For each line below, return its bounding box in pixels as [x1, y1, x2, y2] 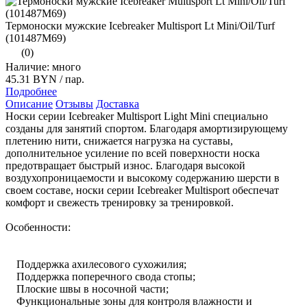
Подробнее [5, 85, 57, 97]
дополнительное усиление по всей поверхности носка [5, 147, 260, 159]
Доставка [96, 97, 139, 110]
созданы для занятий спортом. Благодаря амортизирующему [5, 122, 288, 134]
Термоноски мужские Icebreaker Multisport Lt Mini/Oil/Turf [5, 19, 275, 32]
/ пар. [60, 73, 84, 85]
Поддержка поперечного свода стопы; [5, 270, 195, 282]
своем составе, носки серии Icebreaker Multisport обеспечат [5, 184, 279, 196]
